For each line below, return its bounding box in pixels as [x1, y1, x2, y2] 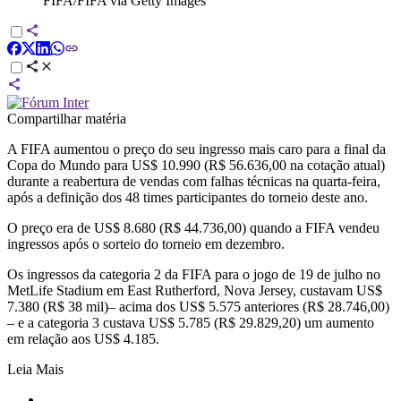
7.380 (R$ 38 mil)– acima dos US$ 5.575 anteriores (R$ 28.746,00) [7, 298, 389, 314]
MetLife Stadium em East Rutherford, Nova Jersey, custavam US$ [7, 282, 382, 298]
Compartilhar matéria [7, 110, 126, 126]
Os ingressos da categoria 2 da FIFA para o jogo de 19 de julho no [7, 266, 380, 282]
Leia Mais [7, 361, 64, 377]
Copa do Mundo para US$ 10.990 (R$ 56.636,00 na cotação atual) [7, 157, 385, 173]
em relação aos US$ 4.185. [7, 330, 159, 346]
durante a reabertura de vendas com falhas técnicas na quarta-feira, [7, 173, 380, 189]
